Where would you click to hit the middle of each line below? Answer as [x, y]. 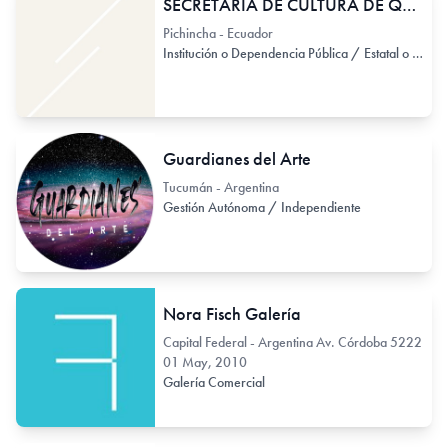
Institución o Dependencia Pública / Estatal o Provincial [417, 52]
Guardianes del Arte [236, 159]
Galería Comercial [215, 381]
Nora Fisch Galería [231, 313]
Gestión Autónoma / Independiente [263, 207]
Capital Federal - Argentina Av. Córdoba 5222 [292, 341]
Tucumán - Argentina [220, 187]
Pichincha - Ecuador [217, 32]
